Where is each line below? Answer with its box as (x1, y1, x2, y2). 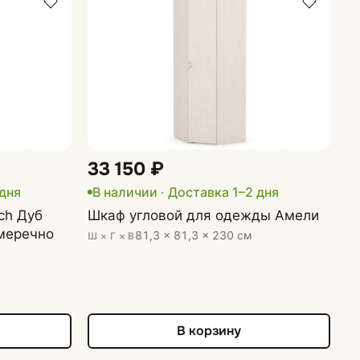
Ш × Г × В (88, 229, 135, 242)
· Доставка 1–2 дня (157, 183, 280, 200)
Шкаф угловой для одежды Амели (88, 207, 320, 223)
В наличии (92, 183, 158, 200)
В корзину (177, 322, 242, 340)
